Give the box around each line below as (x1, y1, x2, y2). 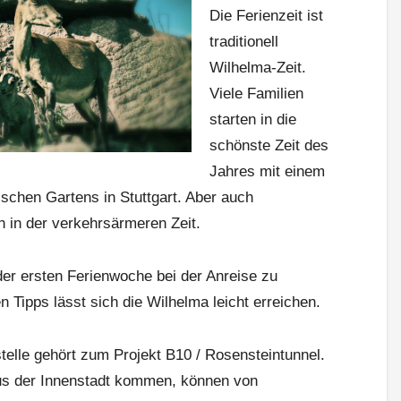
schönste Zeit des (209, 136, 328, 154)
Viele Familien (209, 84, 303, 102)
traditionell (209, 32, 278, 50)
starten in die (209, 110, 296, 128)
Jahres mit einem (209, 162, 325, 180)
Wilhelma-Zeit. (209, 58, 306, 76)
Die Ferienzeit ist (209, 6, 323, 24)
